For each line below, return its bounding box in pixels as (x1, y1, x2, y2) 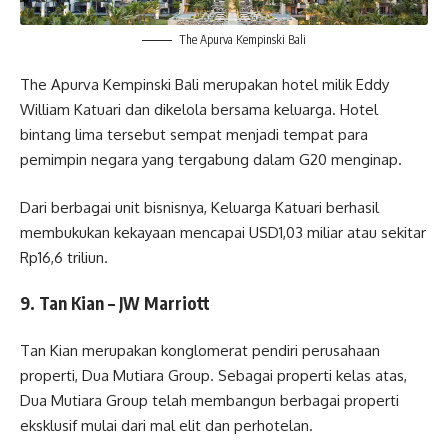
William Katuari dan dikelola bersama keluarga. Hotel (20, 100, 378, 120)
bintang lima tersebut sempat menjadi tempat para (20, 125, 368, 145)
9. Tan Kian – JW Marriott (20, 292, 210, 315)
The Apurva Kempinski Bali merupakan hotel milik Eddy (20, 75, 389, 95)
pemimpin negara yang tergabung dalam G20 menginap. (20, 150, 402, 170)
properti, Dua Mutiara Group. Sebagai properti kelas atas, (20, 365, 407, 385)
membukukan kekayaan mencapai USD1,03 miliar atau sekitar (20, 222, 426, 242)
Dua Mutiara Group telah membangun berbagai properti (20, 390, 399, 410)
